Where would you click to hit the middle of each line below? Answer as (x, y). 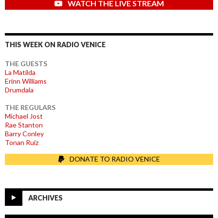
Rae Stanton (24, 125)
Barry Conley (24, 133)
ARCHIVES (45, 198)
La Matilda (20, 72)
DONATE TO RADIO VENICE (114, 159)
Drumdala (19, 90)
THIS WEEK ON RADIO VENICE (55, 44)
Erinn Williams (26, 81)
